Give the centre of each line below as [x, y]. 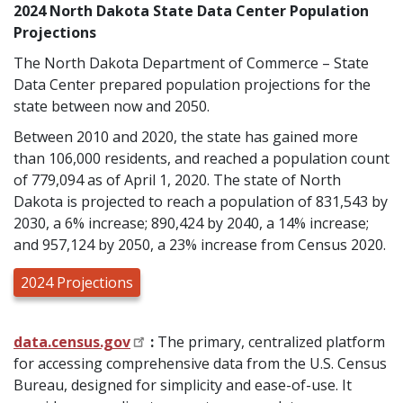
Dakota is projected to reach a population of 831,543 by [201, 202]
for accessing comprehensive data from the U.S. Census [200, 364]
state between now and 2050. [112, 107]
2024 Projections [77, 283]
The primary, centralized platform [271, 342]
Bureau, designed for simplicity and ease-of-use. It [183, 385]
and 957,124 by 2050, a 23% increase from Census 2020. [200, 245]
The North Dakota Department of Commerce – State [191, 63]
